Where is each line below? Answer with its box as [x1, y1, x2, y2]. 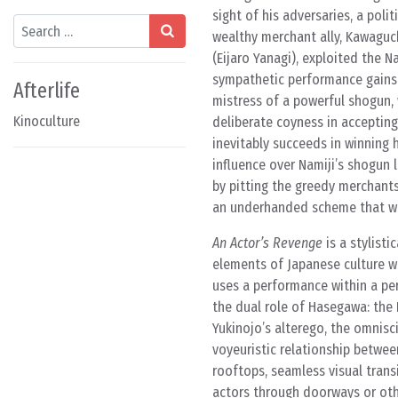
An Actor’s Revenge [212, 235, 322, 251]
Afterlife [13, 78, 80, 103]
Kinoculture [13, 113, 80, 130]
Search [12, 15, 52, 32]
